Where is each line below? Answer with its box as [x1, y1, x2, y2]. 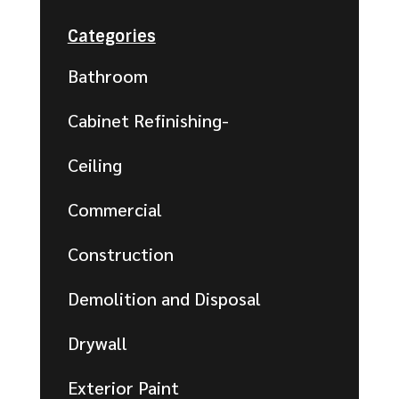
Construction [67, 242, 174, 266]
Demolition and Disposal [67, 287, 261, 311]
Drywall [67, 331, 127, 355]
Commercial [67, 198, 162, 222]
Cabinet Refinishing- [67, 109, 229, 133]
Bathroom [67, 64, 148, 88]
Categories [67, 26, 156, 48]
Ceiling [67, 153, 122, 177]
